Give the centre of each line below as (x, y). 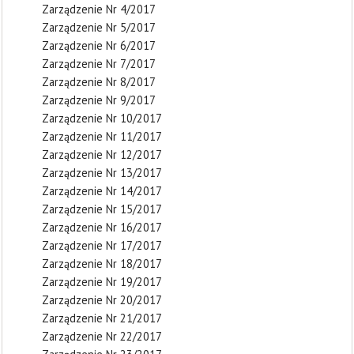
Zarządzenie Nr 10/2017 (102, 118)
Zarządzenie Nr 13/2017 (102, 172)
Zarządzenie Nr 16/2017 (102, 227)
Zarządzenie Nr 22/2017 (102, 336)
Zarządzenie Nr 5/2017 (99, 27)
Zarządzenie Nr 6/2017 (99, 45)
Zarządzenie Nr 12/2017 (102, 154)
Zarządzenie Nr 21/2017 (102, 318)
